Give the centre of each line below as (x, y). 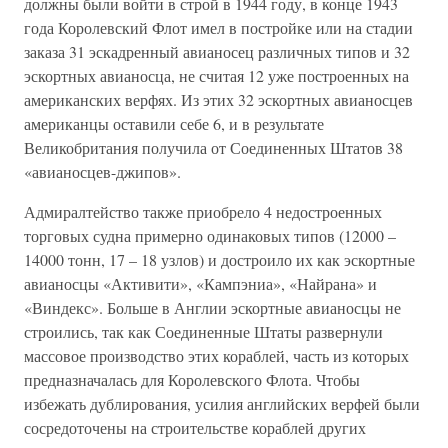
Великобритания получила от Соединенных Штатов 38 (213, 147)
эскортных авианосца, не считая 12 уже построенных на (216, 75)
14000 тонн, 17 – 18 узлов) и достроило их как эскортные (219, 259)
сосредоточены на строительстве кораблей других (195, 427)
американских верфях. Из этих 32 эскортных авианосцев (218, 99)
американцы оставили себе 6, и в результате (174, 123)
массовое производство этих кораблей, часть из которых (216, 355)
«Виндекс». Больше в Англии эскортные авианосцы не (212, 307)
